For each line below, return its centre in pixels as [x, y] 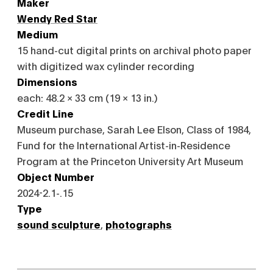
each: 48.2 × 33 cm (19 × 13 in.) [87, 97]
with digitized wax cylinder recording [106, 66]
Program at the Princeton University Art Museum [130, 161]
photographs [139, 224]
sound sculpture [59, 224]
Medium [37, 34]
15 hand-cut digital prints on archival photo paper [134, 50]
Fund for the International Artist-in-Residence [124, 145]
